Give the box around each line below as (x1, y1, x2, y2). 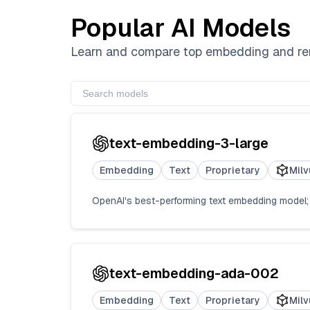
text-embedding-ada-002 (109, 264, 279, 283)
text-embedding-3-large (109, 134, 268, 153)
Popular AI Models (71, 12, 291, 45)
